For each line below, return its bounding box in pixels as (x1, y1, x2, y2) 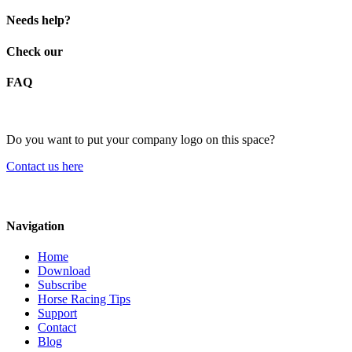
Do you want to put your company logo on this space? (6, 133, 275, 147)
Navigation (6, 218, 64, 233)
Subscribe (38, 277, 86, 291)
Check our (6, 44, 63, 58)
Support (38, 306, 77, 320)
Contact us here (6, 159, 83, 174)
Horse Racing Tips (38, 291, 130, 306)
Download (38, 263, 90, 277)
